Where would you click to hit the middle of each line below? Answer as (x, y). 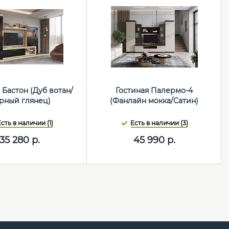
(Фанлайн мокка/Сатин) (154, 101)
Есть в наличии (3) (159, 123)
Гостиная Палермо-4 (154, 91)
